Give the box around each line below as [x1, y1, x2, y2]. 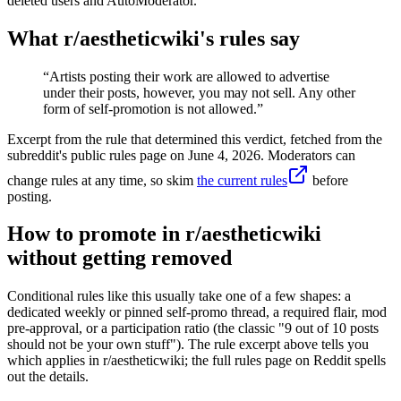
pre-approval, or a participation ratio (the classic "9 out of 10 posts [7, 320, 379, 337]
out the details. [7, 369, 89, 385]
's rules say [200, 26, 300, 50]
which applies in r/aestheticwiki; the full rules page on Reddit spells [7, 353, 386, 369]
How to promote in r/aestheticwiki [7, 222, 321, 246]
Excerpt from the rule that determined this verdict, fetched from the [7, 131, 382, 147]
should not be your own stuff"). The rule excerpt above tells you [7, 337, 369, 353]
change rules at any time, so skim [7, 172, 193, 188]
